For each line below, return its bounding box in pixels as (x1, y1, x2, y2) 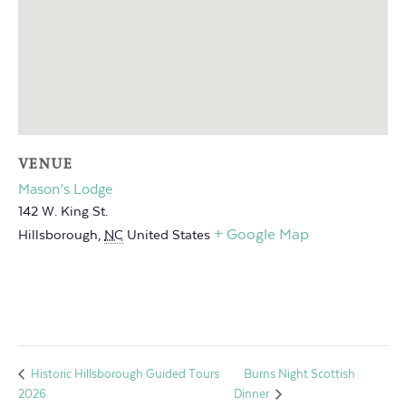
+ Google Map (214, 226, 309, 243)
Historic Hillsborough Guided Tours (28, 366, 219, 382)
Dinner (234, 386, 273, 401)
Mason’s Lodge (18, 180, 112, 198)
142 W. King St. (18, 203, 108, 219)
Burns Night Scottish (244, 366, 356, 382)
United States (127, 227, 210, 243)
